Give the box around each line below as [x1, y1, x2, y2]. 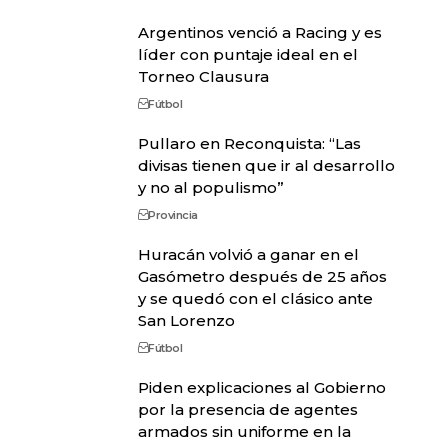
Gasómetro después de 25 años [137, 267, 387, 287]
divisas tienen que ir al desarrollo [137, 156, 395, 176]
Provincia [148, 208, 198, 223]
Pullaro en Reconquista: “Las [137, 134, 361, 154]
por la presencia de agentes [137, 400, 358, 420]
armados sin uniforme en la [137, 422, 351, 442]
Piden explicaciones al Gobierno [137, 378, 386, 398]
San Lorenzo [137, 311, 235, 331]
